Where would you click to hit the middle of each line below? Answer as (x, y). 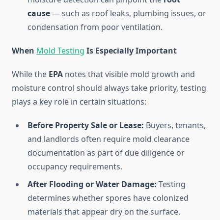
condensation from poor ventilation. (95, 27)
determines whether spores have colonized (108, 198)
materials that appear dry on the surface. (104, 212)
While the (30, 74)
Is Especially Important (131, 51)
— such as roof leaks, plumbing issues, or (128, 14)
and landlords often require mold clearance (109, 139)
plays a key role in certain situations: (79, 102)
